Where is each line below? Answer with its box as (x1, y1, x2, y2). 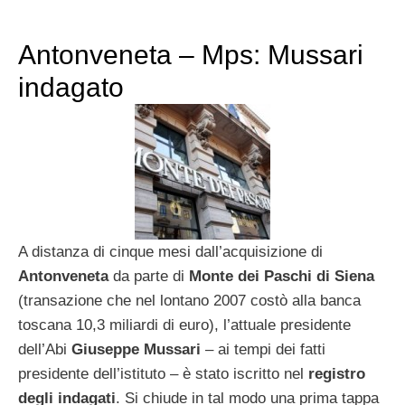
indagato (18, 71, 124, 102)
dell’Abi (18, 340, 71, 358)
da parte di (108, 267, 189, 285)
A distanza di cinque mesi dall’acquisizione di (18, 242, 323, 260)
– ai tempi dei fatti (201, 340, 325, 358)
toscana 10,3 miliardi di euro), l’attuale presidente (18, 316, 351, 334)
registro (308, 364, 365, 382)
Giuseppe (71, 340, 139, 358)
